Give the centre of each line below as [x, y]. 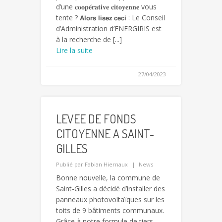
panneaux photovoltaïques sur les [110, 200]
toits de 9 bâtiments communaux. [110, 211]
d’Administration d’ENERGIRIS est [109, 29]
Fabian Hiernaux [106, 165]
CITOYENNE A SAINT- [105, 134]
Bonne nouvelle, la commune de [108, 178]
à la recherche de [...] [89, 40]
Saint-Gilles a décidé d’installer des [111, 189]
